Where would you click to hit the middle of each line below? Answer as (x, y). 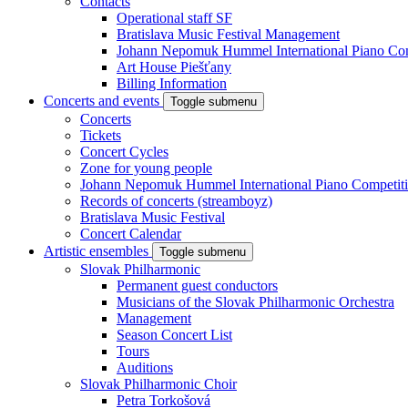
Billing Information (172, 83)
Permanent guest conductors (197, 286)
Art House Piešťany (174, 67)
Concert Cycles (124, 152)
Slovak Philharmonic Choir (158, 384)
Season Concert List (174, 335)
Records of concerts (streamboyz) (176, 201)
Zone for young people (146, 168)
